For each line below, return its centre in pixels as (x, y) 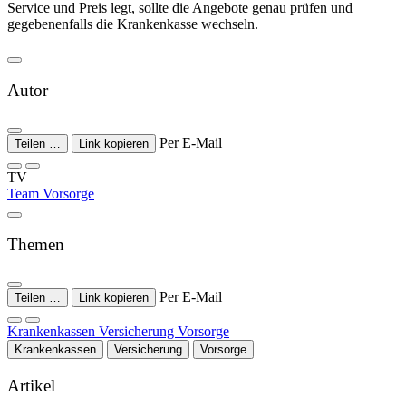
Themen (36, 245)
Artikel (31, 385)
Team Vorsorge (51, 193)
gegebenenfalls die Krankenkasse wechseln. (133, 24)
